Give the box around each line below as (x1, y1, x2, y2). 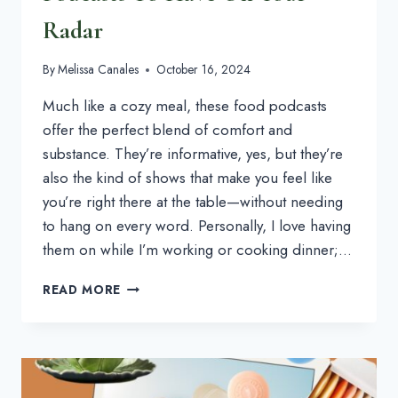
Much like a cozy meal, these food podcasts (43, 95, 327, 117)
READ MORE (43, 281, 122, 299)
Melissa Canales (58, 60, 139, 79)
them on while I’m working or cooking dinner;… (43, 239, 352, 261)
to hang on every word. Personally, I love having (43, 215, 351, 237)
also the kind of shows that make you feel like (43, 167, 332, 189)
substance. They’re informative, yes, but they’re (43, 143, 343, 165)
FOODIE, (120, 295, 176, 314)
